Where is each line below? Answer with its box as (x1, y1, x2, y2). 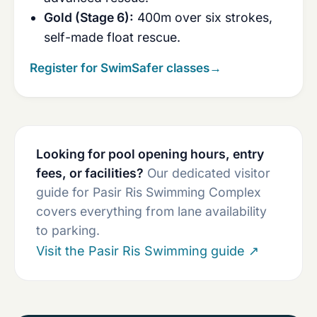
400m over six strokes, (134, 10, 272, 25)
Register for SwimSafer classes (30, 60, 209, 75)
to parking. (36, 223, 100, 238)
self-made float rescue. (44, 30, 180, 45)
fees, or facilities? (36, 166, 144, 180)
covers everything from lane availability (36, 204, 267, 219)
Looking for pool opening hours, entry (36, 146, 264, 161)
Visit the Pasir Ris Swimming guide (36, 243, 248, 258)
